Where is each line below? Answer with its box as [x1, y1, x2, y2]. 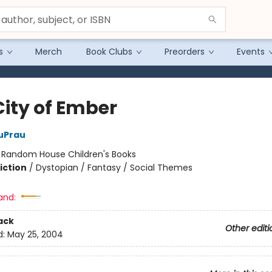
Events [237, 46, 265, 58]
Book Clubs [86, 46, 132, 58]
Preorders [165, 46, 205, 58]
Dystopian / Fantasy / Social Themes [35, 161, 192, 174]
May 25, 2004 [7, 228, 63, 241]
